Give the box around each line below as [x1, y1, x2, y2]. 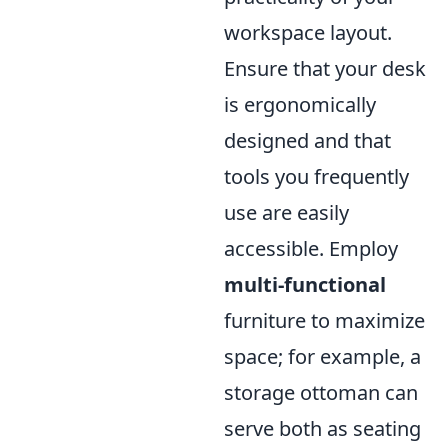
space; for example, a [224, 342, 421, 370]
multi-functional [224, 270, 386, 298]
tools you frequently [224, 162, 409, 190]
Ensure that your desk [224, 54, 426, 82]
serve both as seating [224, 414, 421, 442]
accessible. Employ [224, 234, 398, 262]
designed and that [224, 126, 391, 154]
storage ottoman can [224, 378, 418, 406]
